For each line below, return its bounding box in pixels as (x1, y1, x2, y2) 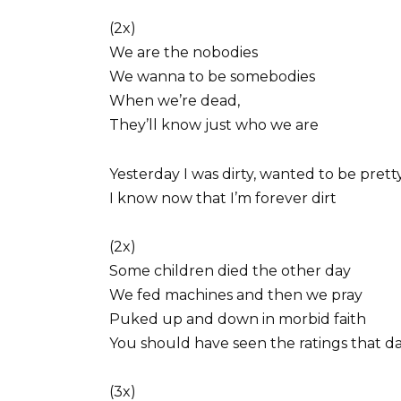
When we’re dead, (109, 92, 240, 110)
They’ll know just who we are (109, 116, 319, 134)
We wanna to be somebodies (109, 68, 315, 86)
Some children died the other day (109, 261, 351, 279)
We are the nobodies (109, 44, 258, 62)
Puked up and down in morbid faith (109, 310, 366, 328)
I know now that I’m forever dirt (109, 189, 337, 207)
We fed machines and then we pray (109, 286, 363, 303)
